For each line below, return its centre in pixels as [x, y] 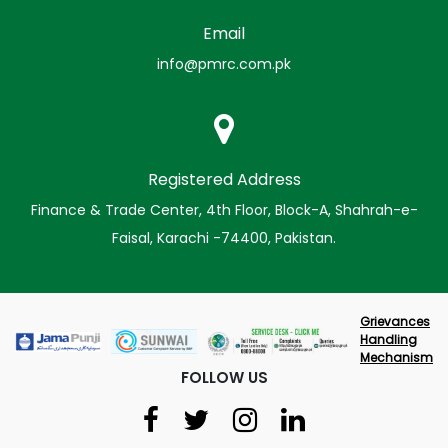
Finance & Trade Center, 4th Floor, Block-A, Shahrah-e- [224, 210]
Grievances [395, 322]
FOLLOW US [224, 378]
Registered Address [224, 180]
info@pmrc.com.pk [224, 64]
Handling [388, 340]
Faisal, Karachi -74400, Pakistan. [224, 238]
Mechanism [396, 358]
